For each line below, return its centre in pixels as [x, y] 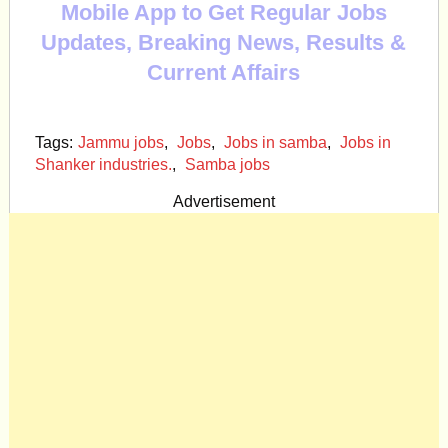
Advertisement [223, 201]
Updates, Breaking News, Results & [224, 42]
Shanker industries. [103, 164]
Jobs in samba [275, 142]
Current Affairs [224, 72]
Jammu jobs [120, 142]
